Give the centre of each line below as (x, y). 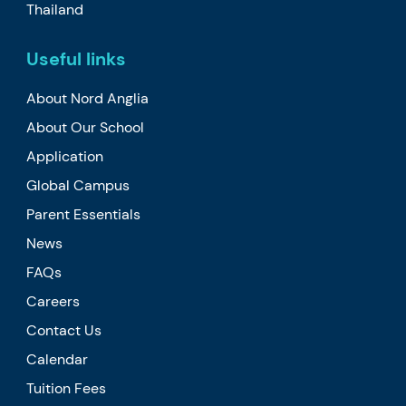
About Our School (86, 127)
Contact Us (64, 330)
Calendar (58, 359)
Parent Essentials (84, 214)
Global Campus (78, 185)
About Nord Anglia (88, 98)
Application (65, 156)
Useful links (77, 58)
